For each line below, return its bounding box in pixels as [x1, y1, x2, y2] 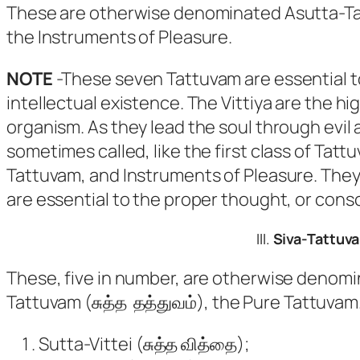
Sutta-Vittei [39, 331, 133, 356]
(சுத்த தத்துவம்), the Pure [81, 289, 284, 314]
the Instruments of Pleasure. [6, 24, 233, 49]
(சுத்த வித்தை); [132, 331, 249, 356]
